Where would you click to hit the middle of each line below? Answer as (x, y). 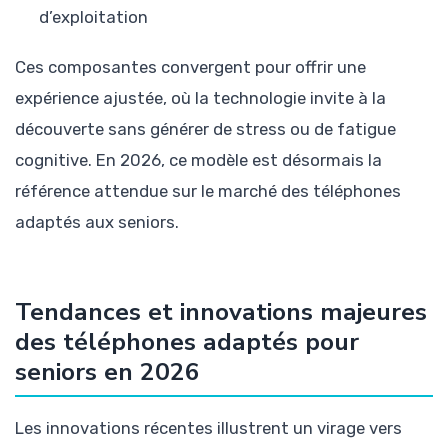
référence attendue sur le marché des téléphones (208, 191)
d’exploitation (93, 16)
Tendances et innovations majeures (221, 312)
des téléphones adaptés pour (187, 342)
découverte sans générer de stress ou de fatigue (205, 129)
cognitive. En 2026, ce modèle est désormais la (198, 160)
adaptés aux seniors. (97, 222)
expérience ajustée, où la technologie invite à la (200, 98)
